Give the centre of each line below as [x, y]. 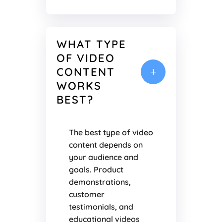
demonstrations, [100, 182]
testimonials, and [101, 207]
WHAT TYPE [91, 44]
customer [86, 194]
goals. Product [96, 170]
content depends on [106, 145]
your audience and [103, 157]
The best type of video [111, 133]
